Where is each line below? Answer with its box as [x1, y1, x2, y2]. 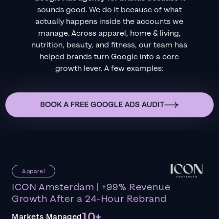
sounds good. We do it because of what [37, 5, 182, 16]
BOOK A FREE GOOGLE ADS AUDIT [40, 100, 164, 110]
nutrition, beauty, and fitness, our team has [31, 40, 188, 51]
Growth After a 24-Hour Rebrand [12, 193, 167, 206]
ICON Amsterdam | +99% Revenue [12, 181, 171, 194]
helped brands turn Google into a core [40, 52, 179, 63]
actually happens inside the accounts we [35, 17, 184, 27]
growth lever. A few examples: [55, 64, 164, 74]
